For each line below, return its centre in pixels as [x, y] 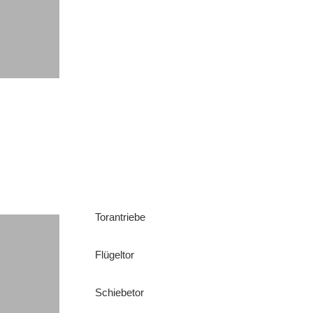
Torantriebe [121, 217]
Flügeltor [115, 254]
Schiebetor [120, 292]
